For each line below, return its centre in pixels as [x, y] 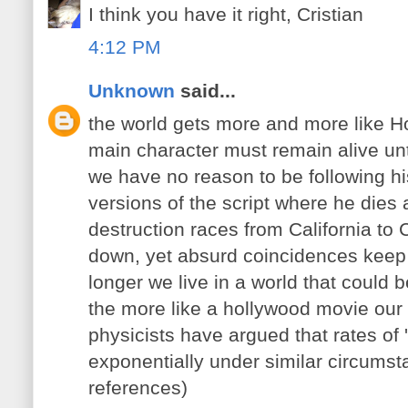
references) [138, 387]
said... [205, 91]
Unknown [132, 91]
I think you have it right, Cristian [226, 15]
